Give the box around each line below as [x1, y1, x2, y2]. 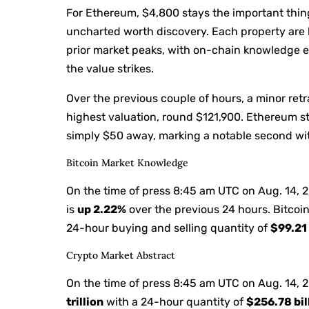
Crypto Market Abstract [66, 248, 176, 261]
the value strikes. [66, 61, 154, 75]
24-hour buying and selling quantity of [66, 221, 271, 235]
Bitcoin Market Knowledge [66, 156, 189, 169]
